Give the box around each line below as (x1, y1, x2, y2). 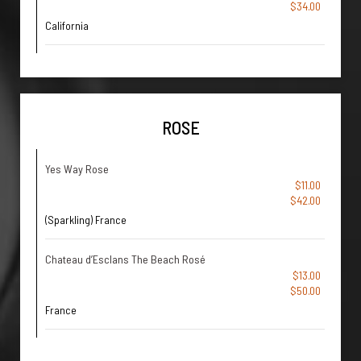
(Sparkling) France (45, 213, 127, 226)
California (45, 19, 89, 32)
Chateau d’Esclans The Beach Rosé (45, 252, 205, 266)
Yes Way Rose (45, 162, 109, 176)
